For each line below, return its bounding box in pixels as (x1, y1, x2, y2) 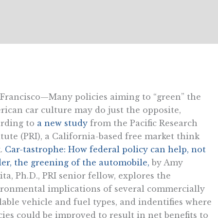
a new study (36, 118, 88, 128)
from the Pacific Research (87, 118, 198, 128)
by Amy (149, 157, 183, 167)
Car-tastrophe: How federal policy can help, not (2, 144, 206, 154)
